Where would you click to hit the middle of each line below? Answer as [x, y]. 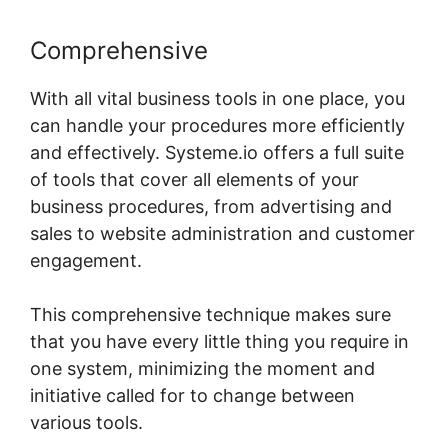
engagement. [86, 261]
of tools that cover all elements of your [194, 180]
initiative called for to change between [192, 396]
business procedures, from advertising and [211, 207]
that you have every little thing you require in [219, 342]
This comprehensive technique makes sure [210, 315]
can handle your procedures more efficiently [217, 126]
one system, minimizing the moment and [202, 369]
